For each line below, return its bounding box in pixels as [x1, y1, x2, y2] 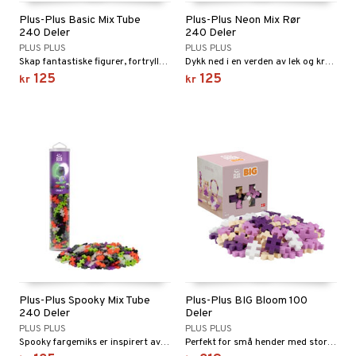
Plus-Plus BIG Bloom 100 [185, 294, 308, 308]
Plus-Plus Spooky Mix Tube [19, 294, 150, 308]
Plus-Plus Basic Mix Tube [19, 14, 141, 27]
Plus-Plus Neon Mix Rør [185, 14, 300, 27]
